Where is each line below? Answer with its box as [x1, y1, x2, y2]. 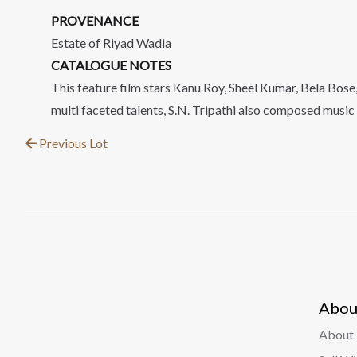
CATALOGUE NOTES [51, 57, 171, 73]
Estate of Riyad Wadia [51, 35, 171, 50]
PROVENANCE [51, 13, 139, 28]
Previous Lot [37, 135, 108, 151]
